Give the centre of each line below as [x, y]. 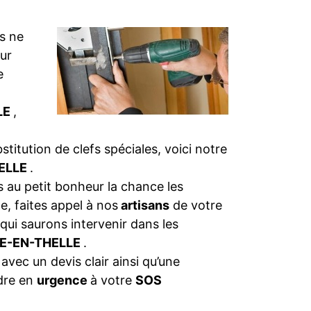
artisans [144, 205]
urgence [64, 280]
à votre [113, 280]
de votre [196, 205]
